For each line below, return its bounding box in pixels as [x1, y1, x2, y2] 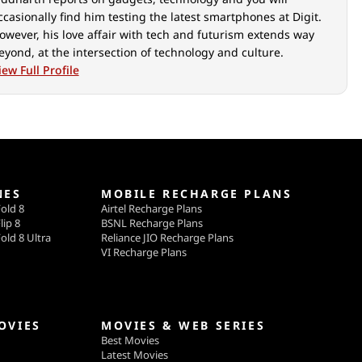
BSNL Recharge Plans [100, 216, 203, 231]
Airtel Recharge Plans [100, 201, 202, 217]
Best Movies [100, 333, 159, 348]
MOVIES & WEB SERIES [100, 318, 266, 334]
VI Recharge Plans [100, 245, 187, 260]
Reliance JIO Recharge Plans [100, 230, 234, 246]
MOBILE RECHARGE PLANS [100, 186, 293, 202]
